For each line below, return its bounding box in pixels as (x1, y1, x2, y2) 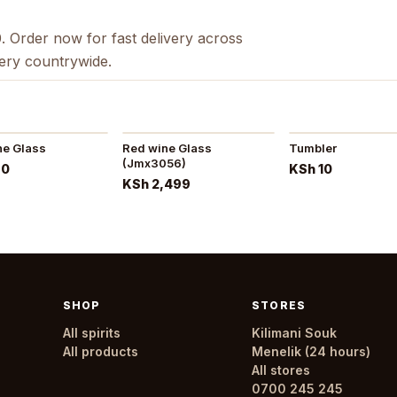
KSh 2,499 (121, 175, 191, 191)
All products (63, 343, 139, 359)
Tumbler (289, 140, 338, 155)
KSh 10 (289, 160, 333, 176)
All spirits (63, 324, 121, 340)
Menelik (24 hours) (252, 343, 371, 359)
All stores (252, 362, 311, 378)
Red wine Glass (121, 140, 212, 155)
